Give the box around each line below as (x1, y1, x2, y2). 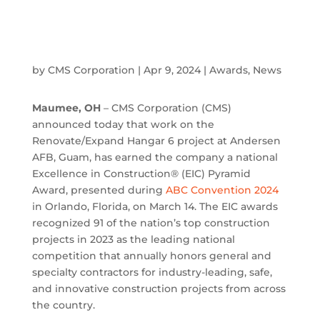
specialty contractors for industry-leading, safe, (31, 266, 272, 279)
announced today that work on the (31, 118, 214, 131)
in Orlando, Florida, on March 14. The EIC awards (31, 200, 278, 213)
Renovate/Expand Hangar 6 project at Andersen (31, 134, 281, 147)
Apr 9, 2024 (143, 64, 201, 76)
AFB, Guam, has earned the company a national (31, 151, 278, 164)
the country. (31, 299, 95, 311)
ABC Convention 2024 (165, 184, 279, 196)
